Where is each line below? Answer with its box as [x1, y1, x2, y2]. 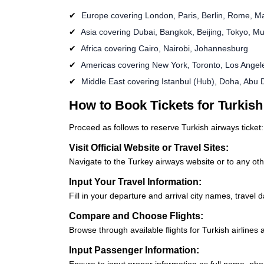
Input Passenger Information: [69, 245, 199, 255]
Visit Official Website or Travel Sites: [69, 142, 229, 153]
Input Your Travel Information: [69, 176, 202, 187]
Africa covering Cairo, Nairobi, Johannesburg [79, 43, 248, 53]
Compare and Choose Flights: [69, 210, 203, 221]
